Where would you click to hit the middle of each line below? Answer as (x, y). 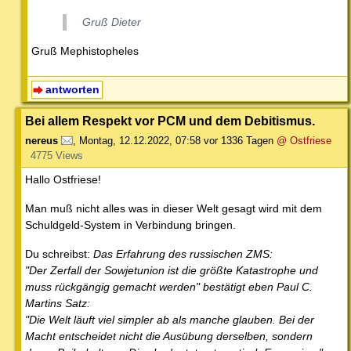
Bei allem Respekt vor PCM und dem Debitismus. (170, 121)
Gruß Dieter (112, 22)
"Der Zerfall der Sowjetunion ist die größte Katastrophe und (172, 271)
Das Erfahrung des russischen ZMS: (183, 254)
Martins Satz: (58, 304)
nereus (42, 141)
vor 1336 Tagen (239, 141)
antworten (72, 90)
